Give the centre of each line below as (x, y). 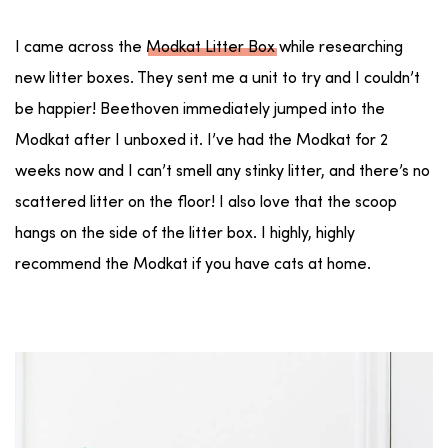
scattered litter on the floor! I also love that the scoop (206, 202)
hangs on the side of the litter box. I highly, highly (185, 233)
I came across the (80, 47)
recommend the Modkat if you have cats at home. (193, 264)
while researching (339, 47)
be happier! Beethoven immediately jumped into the (200, 109)
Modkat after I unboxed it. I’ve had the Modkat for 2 (201, 140)
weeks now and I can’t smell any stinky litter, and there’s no (222, 171)
